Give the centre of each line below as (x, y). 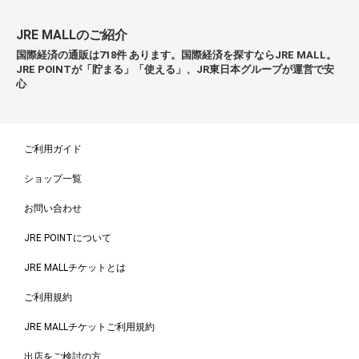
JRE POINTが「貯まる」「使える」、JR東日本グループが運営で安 (175, 70)
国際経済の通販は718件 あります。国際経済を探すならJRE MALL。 (176, 55)
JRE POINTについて (68, 238)
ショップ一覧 (53, 179)
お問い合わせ (53, 209)
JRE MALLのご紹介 (72, 35)
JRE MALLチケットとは (75, 268)
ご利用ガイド (53, 149)
